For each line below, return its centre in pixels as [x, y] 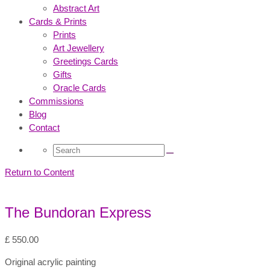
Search [64, 149]
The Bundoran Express [78, 212]
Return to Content [39, 172]
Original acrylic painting [50, 262]
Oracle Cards [80, 88]
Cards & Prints [58, 21]
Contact [44, 127]
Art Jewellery [79, 48]
